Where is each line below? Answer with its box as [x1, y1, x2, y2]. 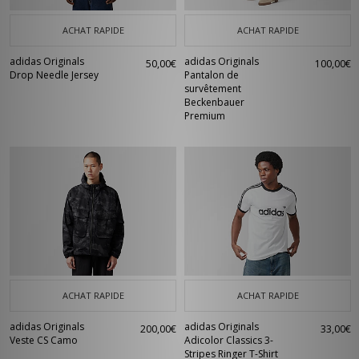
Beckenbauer [184, 95, 244, 109]
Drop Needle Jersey [10, 68, 99, 82]
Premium [184, 109, 225, 123]
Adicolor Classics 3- [184, 333, 273, 347]
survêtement [184, 82, 241, 95]
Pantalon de [184, 68, 239, 82]
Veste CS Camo [10, 333, 78, 347]
